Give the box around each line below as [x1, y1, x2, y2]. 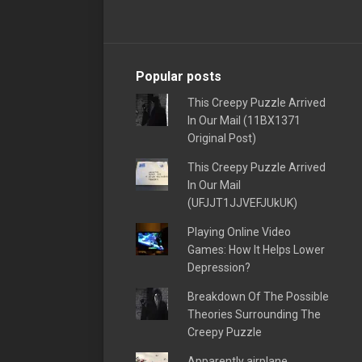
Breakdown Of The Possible [187, 289, 329, 303]
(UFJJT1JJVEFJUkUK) [187, 196, 297, 209]
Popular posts [136, 68, 221, 84]
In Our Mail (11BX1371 [187, 113, 301, 127]
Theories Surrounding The [187, 307, 321, 321]
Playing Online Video [187, 225, 291, 238]
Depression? [187, 260, 250, 274]
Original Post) [187, 131, 256, 145]
